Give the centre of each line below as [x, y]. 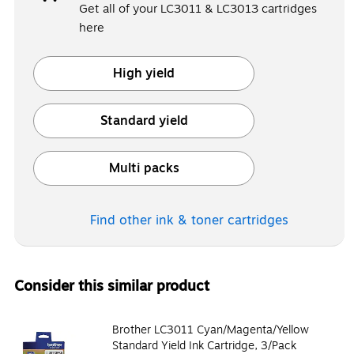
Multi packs [144, 168]
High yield [144, 73]
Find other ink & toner [158, 220]
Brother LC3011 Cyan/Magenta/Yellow [211, 330]
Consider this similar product [112, 286]
